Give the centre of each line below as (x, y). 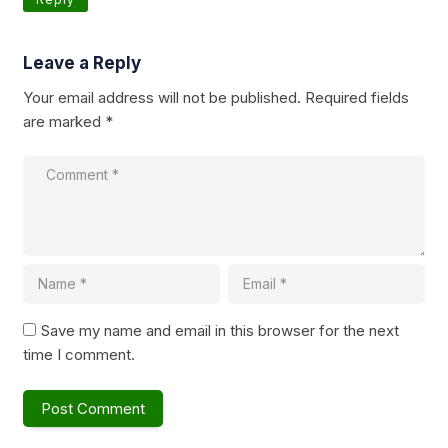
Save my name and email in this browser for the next (220, 331)
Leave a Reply (82, 62)
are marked (64, 121)
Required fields (357, 97)
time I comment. (79, 355)
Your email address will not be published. (162, 97)
